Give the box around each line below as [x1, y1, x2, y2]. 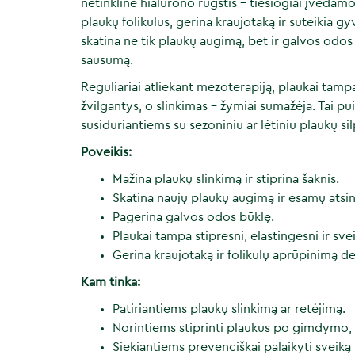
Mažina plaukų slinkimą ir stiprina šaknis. [113, 173, 339, 185]
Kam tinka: [81, 276, 140, 288]
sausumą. [81, 54, 133, 67]
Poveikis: [81, 146, 132, 158]
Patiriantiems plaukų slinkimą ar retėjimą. [113, 303, 345, 315]
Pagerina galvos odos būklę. [113, 211, 274, 223]
